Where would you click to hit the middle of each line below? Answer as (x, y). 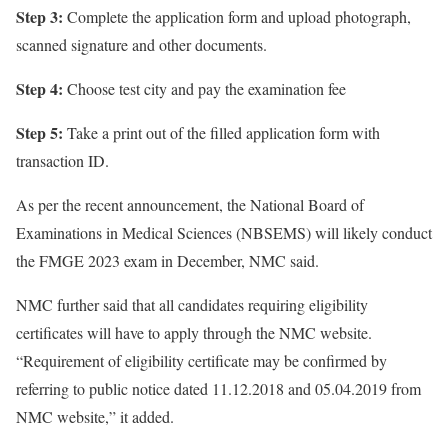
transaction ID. (62, 161)
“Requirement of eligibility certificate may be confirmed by (201, 361)
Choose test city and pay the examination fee (204, 89)
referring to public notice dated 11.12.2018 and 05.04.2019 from (218, 389)
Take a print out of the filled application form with (221, 133)
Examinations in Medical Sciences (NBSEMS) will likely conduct (224, 233)
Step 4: (39, 89)
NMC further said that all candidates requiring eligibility (192, 305)
